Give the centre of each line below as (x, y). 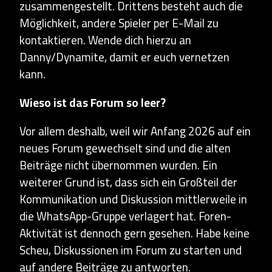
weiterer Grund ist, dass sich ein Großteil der (128, 182)
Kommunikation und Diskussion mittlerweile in (133, 199)
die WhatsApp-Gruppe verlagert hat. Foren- (125, 216)
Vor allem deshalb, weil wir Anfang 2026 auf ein (135, 131)
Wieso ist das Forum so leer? (93, 103)
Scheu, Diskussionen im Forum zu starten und (131, 250)
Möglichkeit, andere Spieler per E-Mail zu (119, 23)
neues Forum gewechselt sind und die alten (125, 148)
